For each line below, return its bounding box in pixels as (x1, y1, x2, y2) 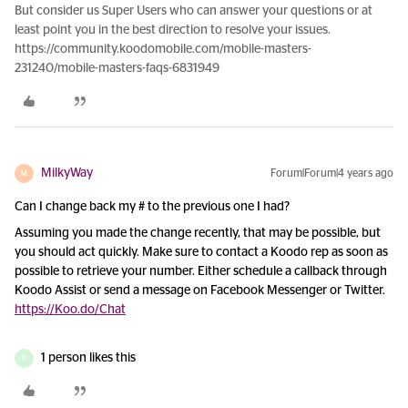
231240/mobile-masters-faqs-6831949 (15, 62, 219, 75)
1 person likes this (41, 352, 136, 364)
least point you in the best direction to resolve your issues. (15, 24, 331, 36)
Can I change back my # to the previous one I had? (15, 200, 290, 213)
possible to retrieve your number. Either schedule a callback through (15, 265, 387, 278)
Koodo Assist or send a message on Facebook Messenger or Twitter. (15, 284, 385, 297)
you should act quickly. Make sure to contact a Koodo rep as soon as (15, 246, 388, 259)
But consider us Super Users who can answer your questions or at (15, 5, 372, 17)
